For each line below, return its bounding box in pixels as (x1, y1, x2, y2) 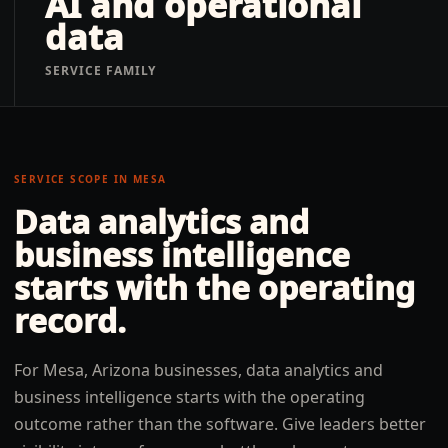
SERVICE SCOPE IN (14, 172, 133, 186)
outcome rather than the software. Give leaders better (14, 413, 426, 435)
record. (14, 299, 126, 342)
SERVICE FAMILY (45, 62, 157, 79)
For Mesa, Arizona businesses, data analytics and (14, 359, 383, 381)
